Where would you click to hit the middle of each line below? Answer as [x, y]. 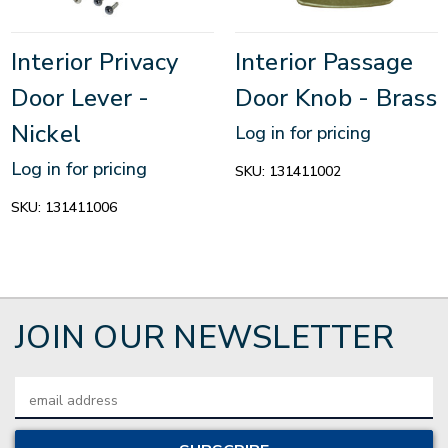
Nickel [45, 134]
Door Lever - [80, 98]
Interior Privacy [94, 62]
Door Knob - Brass [335, 98]
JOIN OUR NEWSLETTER [204, 338]
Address [41, 409]
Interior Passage [324, 62]
